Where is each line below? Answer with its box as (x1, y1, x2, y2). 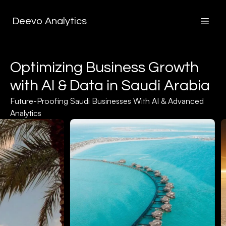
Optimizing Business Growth (10, 60, 199, 75)
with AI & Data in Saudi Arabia (10, 78, 210, 93)
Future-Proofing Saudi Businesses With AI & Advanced (10, 96, 204, 106)
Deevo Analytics (12, 16, 87, 26)
